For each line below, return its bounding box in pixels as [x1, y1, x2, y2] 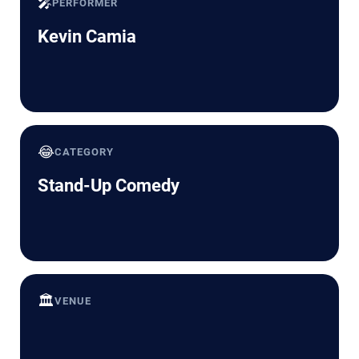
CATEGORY [54, 145, 115, 158]
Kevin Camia [38, 26, 136, 46]
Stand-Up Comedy [38, 175, 179, 196]
